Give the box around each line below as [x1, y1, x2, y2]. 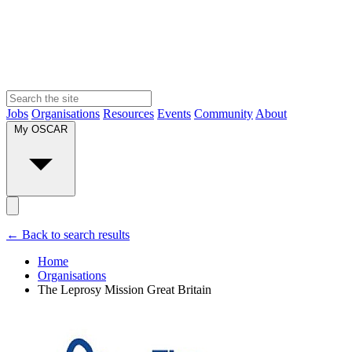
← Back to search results [6, 227, 130, 241]
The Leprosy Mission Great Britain [38, 282, 211, 296]
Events [157, 106, 191, 120]
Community [194, 106, 253, 120]
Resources [103, 106, 154, 120]
